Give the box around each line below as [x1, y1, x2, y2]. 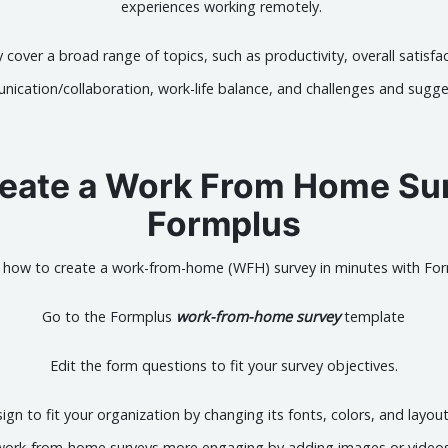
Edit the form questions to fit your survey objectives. [49, 355, 398, 375]
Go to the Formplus [42, 306, 177, 326]
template [340, 306, 406, 326]
